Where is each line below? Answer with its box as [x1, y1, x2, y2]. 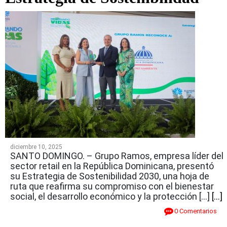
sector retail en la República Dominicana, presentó [10, 160, 214, 171]
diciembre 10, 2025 [10, 143, 62, 150]
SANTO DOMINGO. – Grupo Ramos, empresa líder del [10, 150, 223, 161]
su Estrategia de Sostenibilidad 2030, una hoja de [10, 170, 209, 181]
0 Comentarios [174, 207, 217, 215]
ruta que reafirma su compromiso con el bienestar [10, 180, 214, 192]
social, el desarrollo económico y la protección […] [10, 191, 212, 202]
